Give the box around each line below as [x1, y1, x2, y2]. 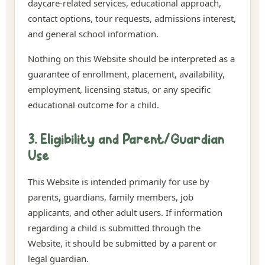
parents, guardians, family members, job [28, 191, 193, 203]
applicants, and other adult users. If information [28, 206, 222, 218]
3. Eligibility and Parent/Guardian [28, 133, 224, 148]
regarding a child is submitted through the [28, 222, 201, 234]
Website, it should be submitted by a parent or [28, 237, 216, 249]
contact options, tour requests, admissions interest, [28, 12, 236, 24]
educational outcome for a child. [28, 99, 159, 111]
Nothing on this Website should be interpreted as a [28, 53, 235, 64]
